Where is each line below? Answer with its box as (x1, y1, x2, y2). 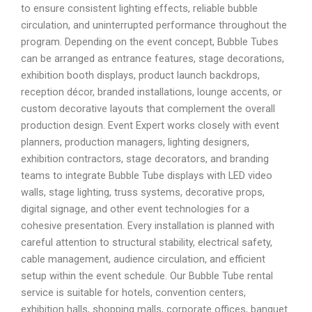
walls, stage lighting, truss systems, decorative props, (21, 185, 265, 198)
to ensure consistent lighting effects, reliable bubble (21, 1, 258, 15)
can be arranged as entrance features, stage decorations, (21, 52, 284, 65)
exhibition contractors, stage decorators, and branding (21, 152, 269, 165)
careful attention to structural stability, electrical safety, (21, 235, 272, 249)
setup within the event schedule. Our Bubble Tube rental (21, 269, 273, 282)
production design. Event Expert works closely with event (21, 118, 279, 132)
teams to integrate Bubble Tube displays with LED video (21, 169, 272, 182)
